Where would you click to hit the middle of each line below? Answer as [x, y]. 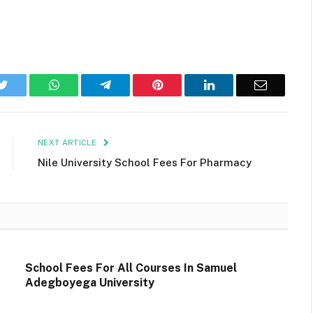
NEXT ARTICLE [68, 143]
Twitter [26, 85]
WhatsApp [85, 85]
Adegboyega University [90, 283]
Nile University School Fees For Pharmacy [145, 163]
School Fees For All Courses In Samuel [131, 268]
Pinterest [184, 85]
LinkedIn [236, 85]
